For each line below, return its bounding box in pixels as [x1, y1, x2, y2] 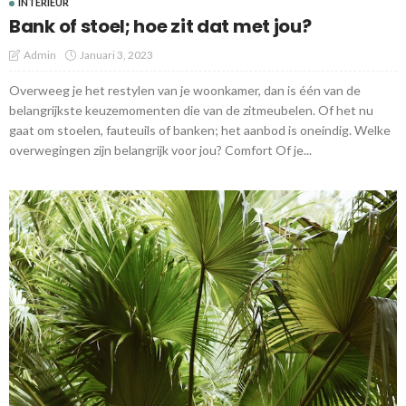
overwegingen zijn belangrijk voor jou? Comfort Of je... [9, 142, 312, 159]
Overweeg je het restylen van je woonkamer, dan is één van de [9, 82, 361, 99]
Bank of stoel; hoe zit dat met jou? [9, 14, 312, 40]
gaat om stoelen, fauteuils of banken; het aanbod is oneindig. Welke [9, 122, 391, 139]
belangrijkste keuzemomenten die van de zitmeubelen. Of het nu [9, 102, 373, 119]
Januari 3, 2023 [80, 48, 153, 63]
